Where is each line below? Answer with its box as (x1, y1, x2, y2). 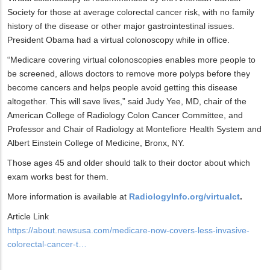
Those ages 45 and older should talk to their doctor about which (7, 157, 250, 168)
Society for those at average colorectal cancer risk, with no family (7, 7, 254, 17)
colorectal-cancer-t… (7, 239, 87, 249)
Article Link (7, 211, 49, 221)
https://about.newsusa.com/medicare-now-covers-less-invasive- (7, 225, 250, 235)
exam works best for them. (7, 171, 108, 181)
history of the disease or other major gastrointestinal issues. (7, 20, 234, 31)
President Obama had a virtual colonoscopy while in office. (7, 34, 230, 45)
